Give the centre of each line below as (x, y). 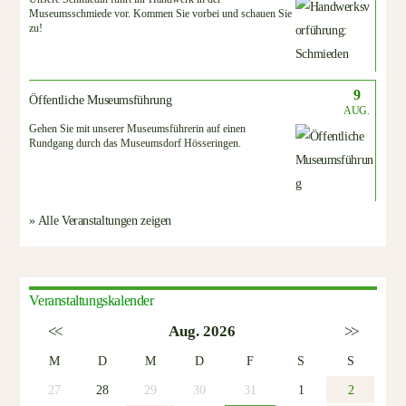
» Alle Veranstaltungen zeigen (101, 220)
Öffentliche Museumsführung (101, 100)
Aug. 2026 (202, 332)
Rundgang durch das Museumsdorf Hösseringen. (135, 143)
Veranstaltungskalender (92, 301)
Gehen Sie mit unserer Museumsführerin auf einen (138, 128)
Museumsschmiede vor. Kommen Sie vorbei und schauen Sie (161, 14)
